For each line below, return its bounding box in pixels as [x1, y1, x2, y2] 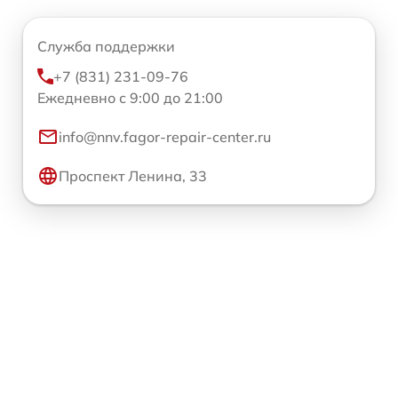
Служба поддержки [37, 36, 175, 55]
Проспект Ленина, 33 [59, 166, 207, 185]
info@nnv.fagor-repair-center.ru [59, 127, 271, 146]
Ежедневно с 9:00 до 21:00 [37, 88, 223, 107]
